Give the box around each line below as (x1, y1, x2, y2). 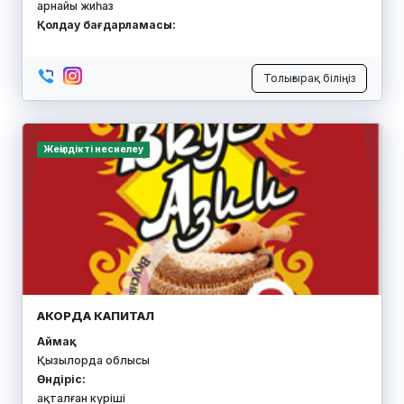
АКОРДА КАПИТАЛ (37, 308, 154, 324)
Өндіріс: (37, 372, 86, 387)
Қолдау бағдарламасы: (37, 18, 176, 32)
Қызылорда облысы (37, 353, 150, 368)
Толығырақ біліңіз (263, 71, 355, 86)
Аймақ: (37, 335, 73, 349)
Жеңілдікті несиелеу (42, 143, 143, 156)
